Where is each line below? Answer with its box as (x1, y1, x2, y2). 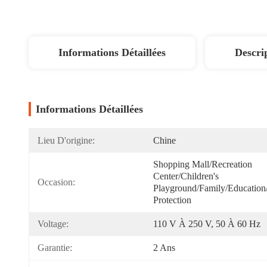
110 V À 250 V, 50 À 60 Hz (153, 219, 260, 229)
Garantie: (38, 243, 72, 253)
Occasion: (38, 177, 75, 187)
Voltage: (38, 219, 69, 229)
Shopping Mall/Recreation (153, 159, 252, 169)
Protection (153, 195, 191, 205)
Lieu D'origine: (38, 135, 95, 145)
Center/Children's (153, 171, 219, 181)
